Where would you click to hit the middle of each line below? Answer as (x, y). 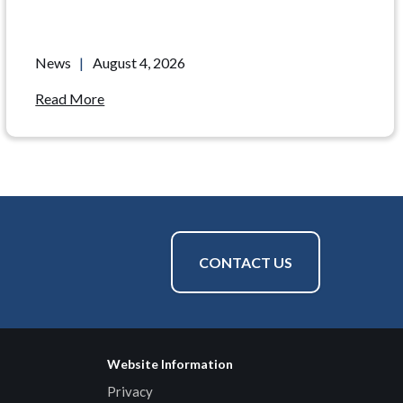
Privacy (130, 391)
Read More (70, 99)
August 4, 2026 (139, 63)
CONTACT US (246, 262)
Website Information (170, 364)
